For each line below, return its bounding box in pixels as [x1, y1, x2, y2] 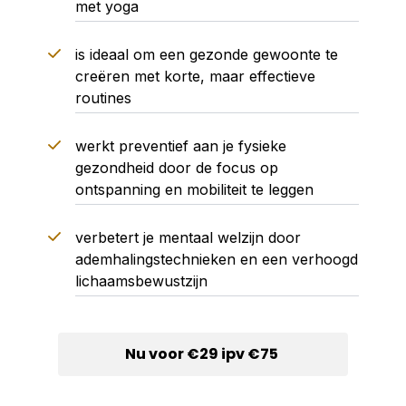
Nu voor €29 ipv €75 [125, 343, 281, 364]
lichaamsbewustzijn [74, 272, 208, 290]
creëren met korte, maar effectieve [74, 67, 315, 85]
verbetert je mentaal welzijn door [74, 228, 301, 246]
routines [74, 89, 131, 107]
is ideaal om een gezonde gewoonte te [74, 45, 338, 63]
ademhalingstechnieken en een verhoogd [74, 250, 358, 268]
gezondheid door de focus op [74, 159, 278, 177]
